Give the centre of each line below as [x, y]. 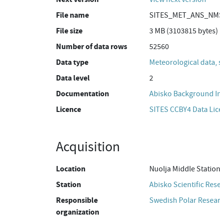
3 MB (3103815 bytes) [184, 31]
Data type [72, 62]
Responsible [77, 200]
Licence [69, 109]
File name [72, 15]
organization [78, 212]
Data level [73, 78]
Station [69, 184]
